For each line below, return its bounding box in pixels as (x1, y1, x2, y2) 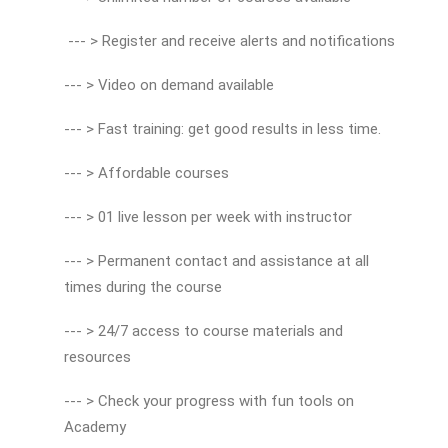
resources (64, 348, 131, 367)
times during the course (64, 278, 222, 297)
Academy (64, 418, 126, 437)
